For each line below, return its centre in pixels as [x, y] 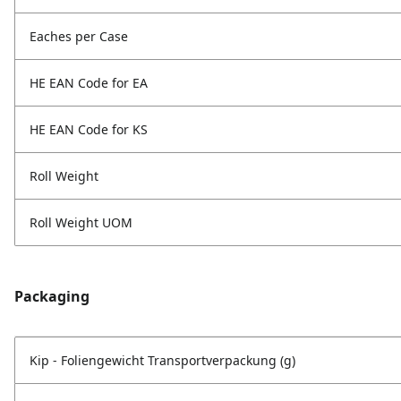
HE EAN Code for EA [89, 83]
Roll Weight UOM [81, 223]
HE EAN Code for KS [89, 130]
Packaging [52, 297]
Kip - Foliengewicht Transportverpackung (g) [162, 361]
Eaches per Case [79, 37]
